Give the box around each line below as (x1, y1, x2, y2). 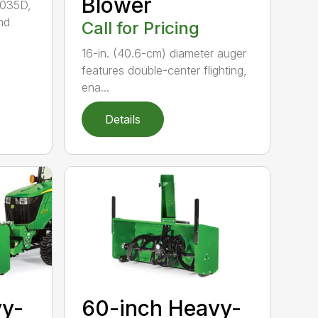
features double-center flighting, (82, 62, 248, 77)
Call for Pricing (82, 17, 200, 38)
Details (105, 111, 141, 126)
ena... (82, 79, 110, 94)
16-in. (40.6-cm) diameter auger (82, 45, 247, 60)
